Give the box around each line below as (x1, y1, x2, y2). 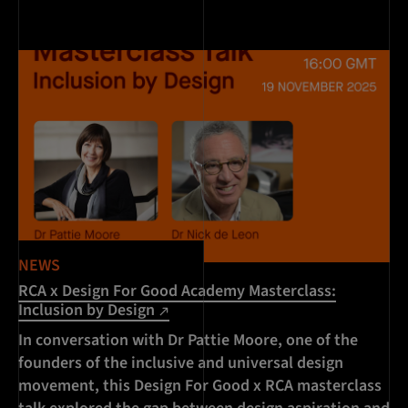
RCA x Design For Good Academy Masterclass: (18, 279, 336, 302)
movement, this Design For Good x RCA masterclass (18, 373, 382, 397)
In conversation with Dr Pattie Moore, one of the (18, 328, 358, 352)
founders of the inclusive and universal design (18, 351, 343, 374)
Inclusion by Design (18, 298, 158, 321)
